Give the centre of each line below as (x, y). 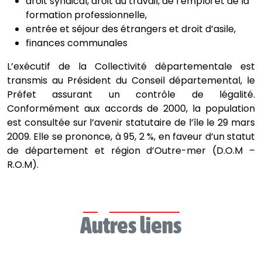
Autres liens (131, 225)
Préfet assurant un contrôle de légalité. (131, 94)
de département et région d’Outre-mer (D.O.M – (131, 151)
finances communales (77, 43)
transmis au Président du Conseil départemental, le (131, 80)
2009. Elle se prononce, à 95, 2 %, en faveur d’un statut (131, 137)
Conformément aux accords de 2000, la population (131, 108)
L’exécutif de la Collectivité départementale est (131, 66)
